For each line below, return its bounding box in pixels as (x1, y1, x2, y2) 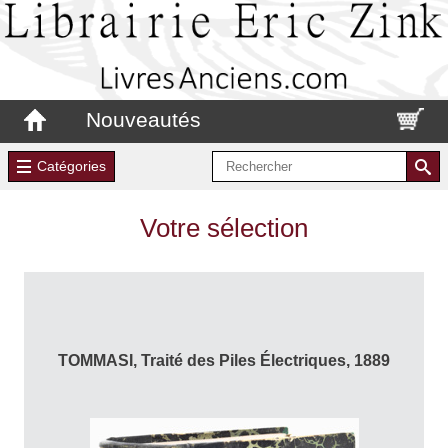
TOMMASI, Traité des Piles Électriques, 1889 (58, 351, 390, 369)
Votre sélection (140, 213, 308, 242)
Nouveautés (86, 107, 201, 131)
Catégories (36, 158, 106, 175)
